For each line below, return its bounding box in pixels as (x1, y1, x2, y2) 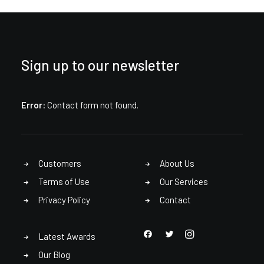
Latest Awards (38, 231, 95, 242)
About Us (159, 158, 194, 169)
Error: (21, 100, 45, 110)
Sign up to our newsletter (21, 57, 179, 74)
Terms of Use (38, 176, 90, 187)
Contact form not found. (45, 100, 138, 110)
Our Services (159, 176, 208, 187)
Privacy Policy (38, 194, 90, 205)
